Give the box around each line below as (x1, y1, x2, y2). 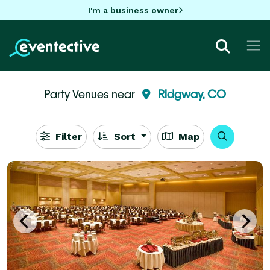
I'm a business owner (87, 5, 178, 15)
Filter (52, 130, 82, 142)
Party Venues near (44, 87, 137, 101)
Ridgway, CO (158, 87, 226, 101)
